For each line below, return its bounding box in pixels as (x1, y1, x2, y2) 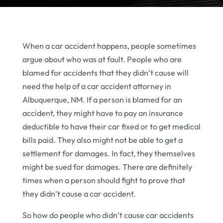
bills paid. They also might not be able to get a (22, 134, 183, 145)
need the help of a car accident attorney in (22, 81, 171, 91)
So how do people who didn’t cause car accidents (22, 210, 194, 220)
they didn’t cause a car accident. (22, 188, 136, 199)
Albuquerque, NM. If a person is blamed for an (22, 94, 182, 105)
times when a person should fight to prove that (22, 175, 185, 185)
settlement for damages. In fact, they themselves (22, 148, 195, 158)
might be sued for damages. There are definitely (22, 161, 192, 172)
